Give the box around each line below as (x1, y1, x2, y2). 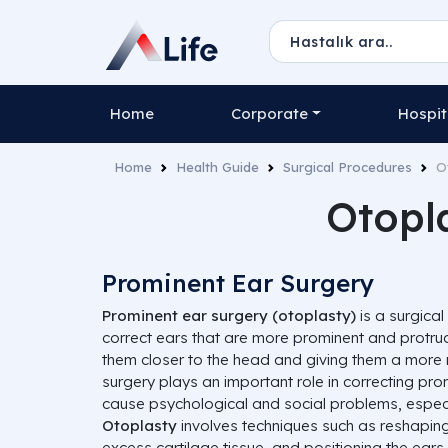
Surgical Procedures (283, 159, 412, 175)
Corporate (231, 104, 309, 123)
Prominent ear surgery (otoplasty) (102, 306, 356, 325)
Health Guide (176, 159, 259, 175)
